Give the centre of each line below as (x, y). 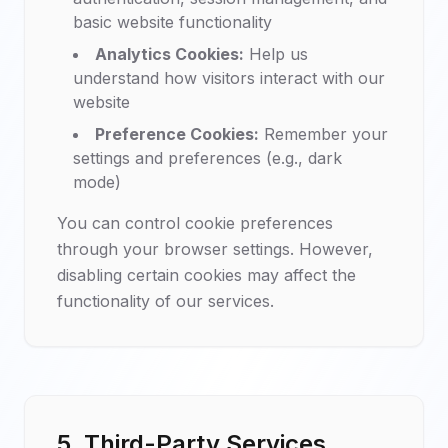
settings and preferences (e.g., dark (207, 158)
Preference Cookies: (177, 134)
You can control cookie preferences (195, 223)
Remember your (323, 134)
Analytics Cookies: (169, 54)
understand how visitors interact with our (229, 78)
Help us (276, 54)
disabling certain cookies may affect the (206, 275)
